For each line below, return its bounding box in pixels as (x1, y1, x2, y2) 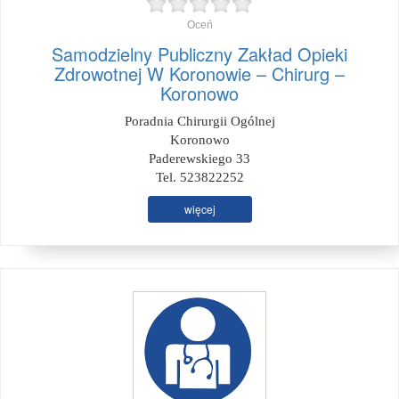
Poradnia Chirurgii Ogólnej (124, 114, 275, 128)
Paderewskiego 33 (149, 151, 250, 166)
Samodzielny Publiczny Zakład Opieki (52, 41, 347, 67)
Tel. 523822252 (155, 170, 244, 184)
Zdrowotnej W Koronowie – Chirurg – (54, 61, 345, 86)
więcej (183, 201, 216, 216)
